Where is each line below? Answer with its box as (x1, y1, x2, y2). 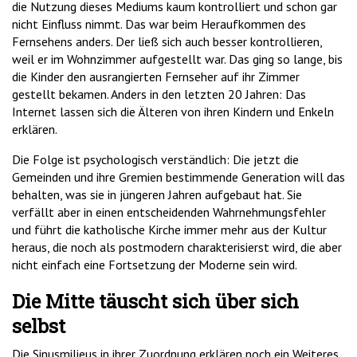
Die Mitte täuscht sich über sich (12, 288, 299, 315)
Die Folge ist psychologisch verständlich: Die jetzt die (12, 151, 299, 168)
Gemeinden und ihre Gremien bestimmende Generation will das (12, 169, 345, 186)
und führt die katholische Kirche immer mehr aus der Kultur (12, 222, 327, 238)
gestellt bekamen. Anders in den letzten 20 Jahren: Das (12, 86, 306, 103)
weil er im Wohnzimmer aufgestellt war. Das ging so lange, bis (12, 51, 343, 68)
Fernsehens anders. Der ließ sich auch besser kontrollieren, (12, 33, 322, 50)
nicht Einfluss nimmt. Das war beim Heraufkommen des (12, 16, 306, 33)
